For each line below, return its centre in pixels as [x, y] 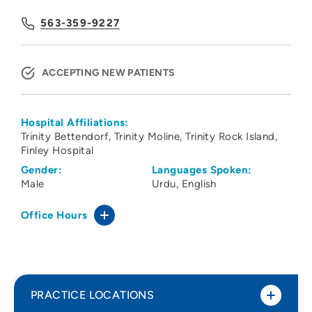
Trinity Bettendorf [65, 137]
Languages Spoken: [202, 170]
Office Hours [54, 216]
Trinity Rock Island [230, 137]
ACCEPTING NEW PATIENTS [109, 73]
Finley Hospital [57, 151]
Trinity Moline [147, 137]
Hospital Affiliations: [75, 123]
